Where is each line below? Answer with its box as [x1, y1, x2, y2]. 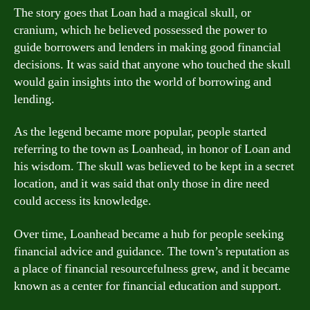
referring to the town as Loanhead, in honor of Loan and [14, 141, 291, 157]
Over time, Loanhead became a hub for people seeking [14, 226, 284, 242]
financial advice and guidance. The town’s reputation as [14, 243, 289, 259]
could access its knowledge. [14, 193, 152, 209]
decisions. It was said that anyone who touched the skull [14, 56, 291, 73]
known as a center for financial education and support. [14, 277, 282, 294]
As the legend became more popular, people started [14, 124, 266, 140]
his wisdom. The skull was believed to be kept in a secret [14, 158, 294, 174]
